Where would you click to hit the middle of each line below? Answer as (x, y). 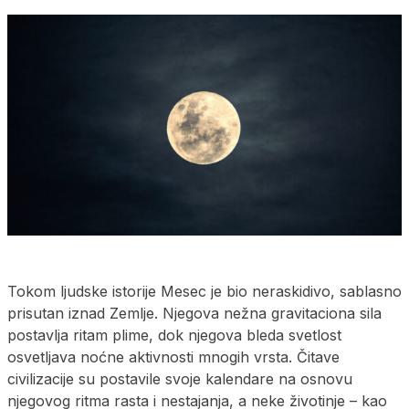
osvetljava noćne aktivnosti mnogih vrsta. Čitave (173, 357)
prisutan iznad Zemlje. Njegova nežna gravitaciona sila (194, 313)
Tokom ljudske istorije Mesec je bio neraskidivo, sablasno (204, 291)
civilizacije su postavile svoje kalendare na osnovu (180, 378)
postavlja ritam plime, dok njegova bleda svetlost (174, 335)
